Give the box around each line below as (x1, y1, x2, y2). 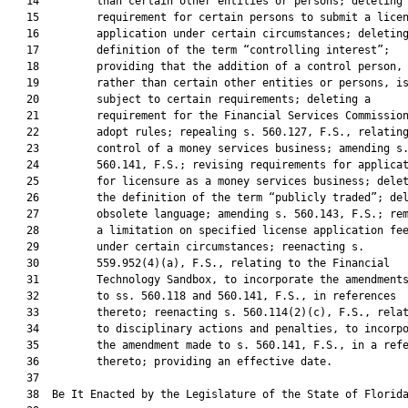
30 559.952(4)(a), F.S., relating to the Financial (7, 257, 390, 270)
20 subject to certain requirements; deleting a (7, 93, 371, 106)
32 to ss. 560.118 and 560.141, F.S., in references (7, 290, 396, 302)
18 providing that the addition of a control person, (7, 60, 403, 73)
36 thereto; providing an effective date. (7, 355, 332, 368)
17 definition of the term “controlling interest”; (7, 44, 390, 56)
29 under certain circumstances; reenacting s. (7, 240, 364, 253)
